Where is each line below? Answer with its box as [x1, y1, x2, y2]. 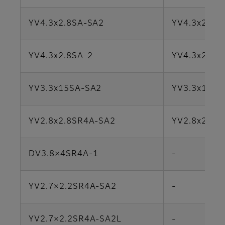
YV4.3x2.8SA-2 [29, 52, 93, 61]
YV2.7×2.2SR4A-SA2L [29, 215, 122, 224]
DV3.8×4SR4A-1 [29, 150, 98, 159]
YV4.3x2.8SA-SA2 [29, 20, 104, 28]
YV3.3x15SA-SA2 [29, 85, 102, 93]
